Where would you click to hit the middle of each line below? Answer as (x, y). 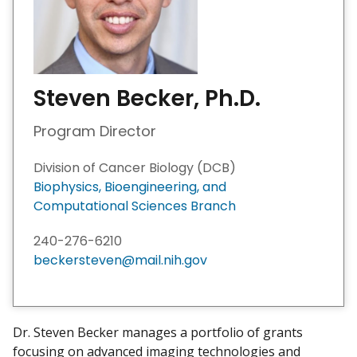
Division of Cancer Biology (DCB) (135, 167)
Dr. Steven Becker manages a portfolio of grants (158, 332)
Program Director (95, 131)
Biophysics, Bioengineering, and (130, 186)
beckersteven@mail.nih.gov (120, 260)
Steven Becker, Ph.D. (147, 99)
